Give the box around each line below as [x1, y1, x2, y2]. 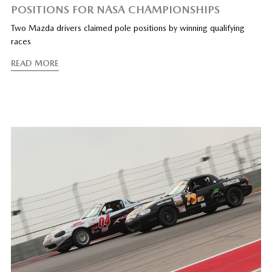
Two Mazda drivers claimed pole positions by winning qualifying [10, 22, 245, 33]
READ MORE [10, 58, 59, 68]
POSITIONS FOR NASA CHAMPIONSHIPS [10, 2, 220, 16]
